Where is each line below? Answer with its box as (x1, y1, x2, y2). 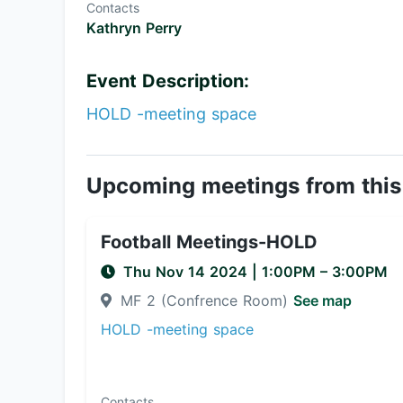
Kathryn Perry (86, 19, 182, 37)
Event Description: (86, 70, 249, 92)
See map (293, 291, 352, 309)
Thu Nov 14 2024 (123, 263, 252, 281)
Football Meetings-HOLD (101, 231, 318, 253)
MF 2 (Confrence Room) (115, 291, 293, 309)
